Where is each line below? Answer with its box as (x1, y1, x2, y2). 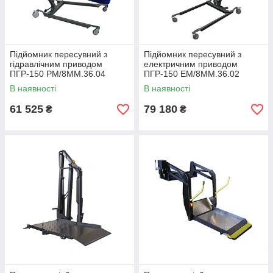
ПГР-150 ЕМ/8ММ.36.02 (144, 69, 239, 79)
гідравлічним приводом (10, 59, 102, 69)
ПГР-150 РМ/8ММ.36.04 (10, 69, 105, 79)
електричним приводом (144, 59, 238, 69)
